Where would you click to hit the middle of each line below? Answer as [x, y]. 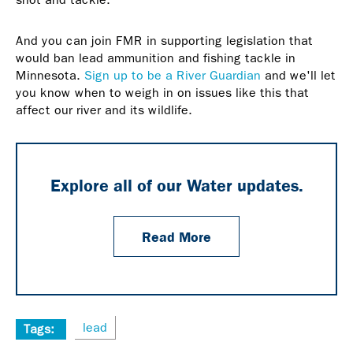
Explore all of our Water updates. [176, 185]
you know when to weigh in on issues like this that [162, 93]
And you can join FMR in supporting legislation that [164, 41]
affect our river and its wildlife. [104, 110]
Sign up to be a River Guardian [173, 76]
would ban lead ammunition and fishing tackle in [156, 58]
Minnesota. [50, 76]
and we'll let [298, 76]
